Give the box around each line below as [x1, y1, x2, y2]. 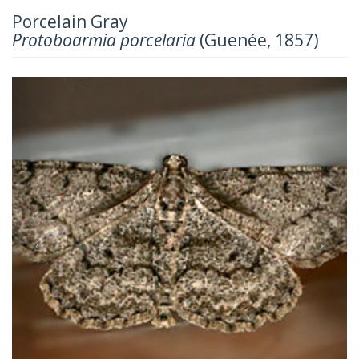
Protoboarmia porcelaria [12, 28, 196, 51]
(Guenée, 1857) [196, 28, 319, 51]
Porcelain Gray [12, 10, 128, 33]
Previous [36, 75, 103, 98]
